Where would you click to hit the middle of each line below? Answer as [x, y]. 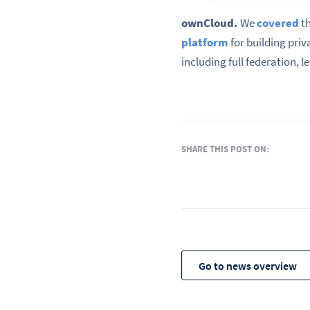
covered [278, 23]
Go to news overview [248, 265]
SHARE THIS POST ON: [225, 149]
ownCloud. [211, 23]
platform [205, 43]
